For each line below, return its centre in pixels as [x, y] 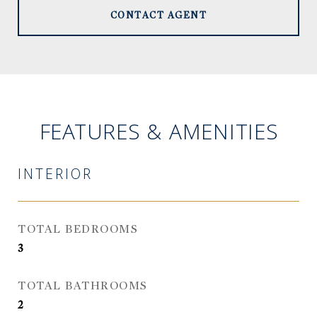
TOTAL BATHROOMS [83, 286]
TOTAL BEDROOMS [78, 229]
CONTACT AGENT [158, 15]
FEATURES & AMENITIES [158, 135]
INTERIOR [55, 176]
